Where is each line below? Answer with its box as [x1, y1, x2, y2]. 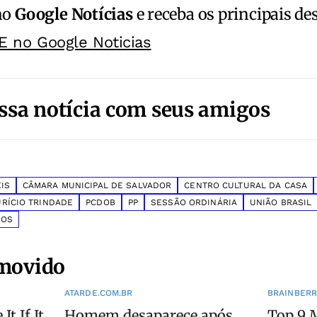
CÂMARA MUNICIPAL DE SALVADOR [22, 180, 172, 191]
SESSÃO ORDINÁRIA [151, 197, 237, 208]
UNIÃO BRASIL [250, 197, 312, 208]
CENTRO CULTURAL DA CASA [184, 180, 308, 191]
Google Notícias [15, 4, 133, 25]
